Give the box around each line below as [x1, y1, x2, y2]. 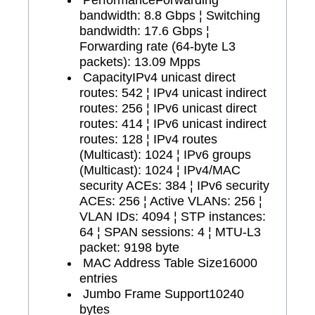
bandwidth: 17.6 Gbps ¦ [79, 23, 210, 38]
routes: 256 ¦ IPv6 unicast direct [79, 101, 257, 115]
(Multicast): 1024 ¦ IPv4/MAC [79, 162, 240, 177]
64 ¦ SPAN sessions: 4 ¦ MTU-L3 [79, 224, 261, 239]
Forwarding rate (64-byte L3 [79, 39, 236, 53]
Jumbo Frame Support [83, 286, 209, 301]
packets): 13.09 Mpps [79, 54, 200, 69]
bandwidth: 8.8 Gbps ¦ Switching [79, 8, 260, 22]
